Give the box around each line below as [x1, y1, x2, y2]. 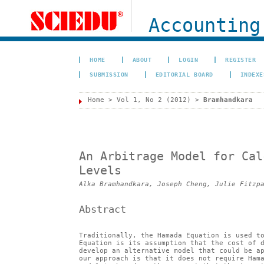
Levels [79, 163, 122, 178]
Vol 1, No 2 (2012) [117, 96, 192, 104]
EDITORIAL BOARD [155, 71, 213, 78]
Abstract [79, 203, 127, 215]
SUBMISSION [90, 71, 128, 78]
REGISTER [225, 56, 256, 63]
